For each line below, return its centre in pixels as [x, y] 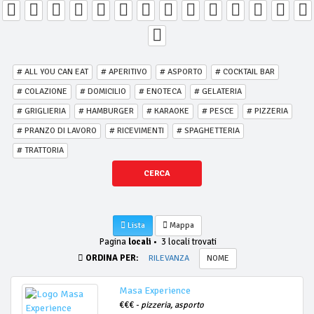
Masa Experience [155, 291]
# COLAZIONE [42, 91]
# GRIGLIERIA [41, 111]
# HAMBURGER [106, 111]
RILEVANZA [169, 258]
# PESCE [218, 111]
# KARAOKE [168, 111]
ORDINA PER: [112, 258]
